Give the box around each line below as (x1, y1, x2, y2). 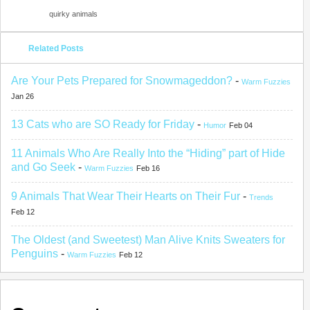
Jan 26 (11, 92, 34, 100)
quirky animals (49, 10, 98, 18)
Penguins (11, 248, 58, 259)
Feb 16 (136, 164, 160, 172)
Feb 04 (229, 121, 253, 129)
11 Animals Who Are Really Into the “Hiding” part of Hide (11, 147, 285, 159)
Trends (249, 193, 273, 201)
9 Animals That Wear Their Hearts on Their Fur (11, 190, 240, 202)
